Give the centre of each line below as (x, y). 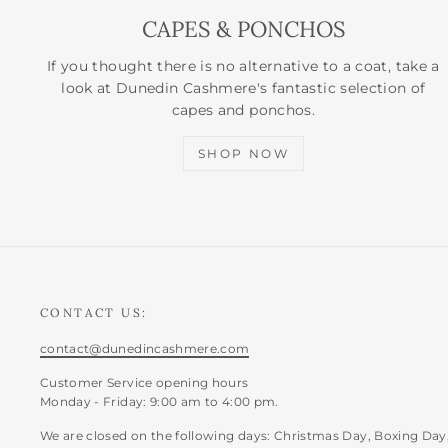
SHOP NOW (243, 154)
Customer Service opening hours (144, 383)
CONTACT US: (94, 313)
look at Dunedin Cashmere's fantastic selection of (243, 88)
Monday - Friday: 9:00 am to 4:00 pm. (159, 402)
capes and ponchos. (243, 110)
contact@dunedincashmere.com (145, 349)
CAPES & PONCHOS (243, 29)
